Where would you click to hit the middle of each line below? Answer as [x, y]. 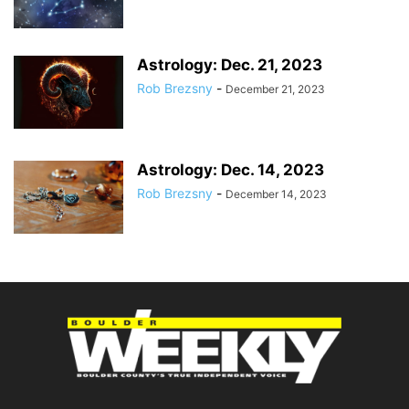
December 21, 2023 [275, 89]
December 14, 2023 [276, 194]
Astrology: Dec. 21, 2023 [230, 65]
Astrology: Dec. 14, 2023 [231, 170]
